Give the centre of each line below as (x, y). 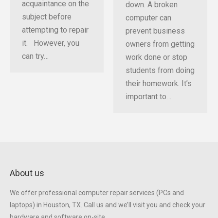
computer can (148, 18)
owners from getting (160, 44)
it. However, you (51, 43)
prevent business (155, 31)
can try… (35, 56)
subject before (47, 17)
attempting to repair (55, 30)
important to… (148, 97)
